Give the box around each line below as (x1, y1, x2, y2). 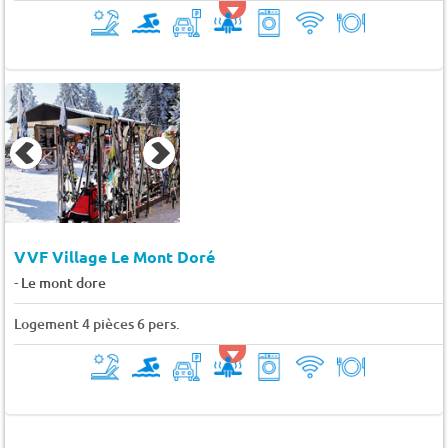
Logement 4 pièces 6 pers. (13, 314, 180, 334)
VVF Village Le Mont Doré (13, 246, 215, 268)
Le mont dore (20, 273, 106, 293)
